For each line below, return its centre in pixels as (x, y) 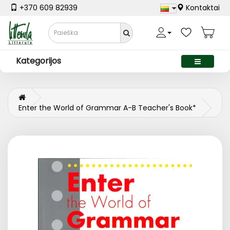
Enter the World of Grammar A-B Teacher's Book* (107, 108)
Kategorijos (39, 61)
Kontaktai (202, 8)
